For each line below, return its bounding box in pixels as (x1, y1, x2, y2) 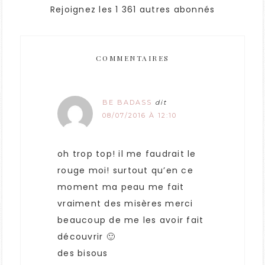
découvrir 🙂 (57, 231, 115, 243)
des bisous (57, 247, 108, 260)
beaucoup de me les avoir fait (57, 214, 204, 227)
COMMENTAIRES (95, 53, 170, 63)
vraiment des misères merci (57, 198, 193, 210)
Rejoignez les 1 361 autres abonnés (50, 4, 215, 16)
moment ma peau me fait (57, 181, 185, 193)
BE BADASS (102, 98, 152, 107)
